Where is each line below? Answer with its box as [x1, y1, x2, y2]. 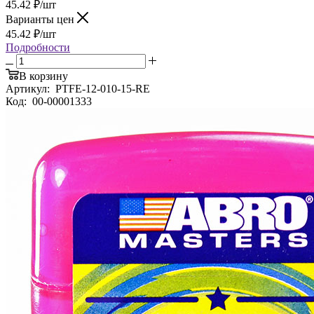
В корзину [19, 69, 68, 82]
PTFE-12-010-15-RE [55, 82, 150, 95]
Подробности [6, 41, 70, 53]
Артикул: [6, 82, 53, 95]
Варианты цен [6, 13, 77, 25]
